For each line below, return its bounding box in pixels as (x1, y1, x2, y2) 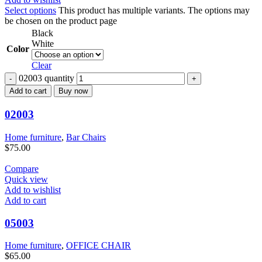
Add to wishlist (5, 184, 61, 195)
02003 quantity (19, 73, 74, 84)
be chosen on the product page (5, 16, 117, 26)
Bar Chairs (66, 132, 106, 142)
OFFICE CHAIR (66, 240, 131, 251)
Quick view (5, 174, 48, 184)
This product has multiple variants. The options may (58, 5, 250, 16)
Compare (5, 163, 39, 174)
